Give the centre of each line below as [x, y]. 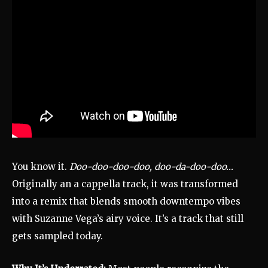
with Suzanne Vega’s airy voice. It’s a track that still [128, 219]
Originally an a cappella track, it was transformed [125, 184]
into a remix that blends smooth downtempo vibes [126, 202]
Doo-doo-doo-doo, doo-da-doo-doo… [151, 167]
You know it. [41, 167]
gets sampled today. [57, 236]
